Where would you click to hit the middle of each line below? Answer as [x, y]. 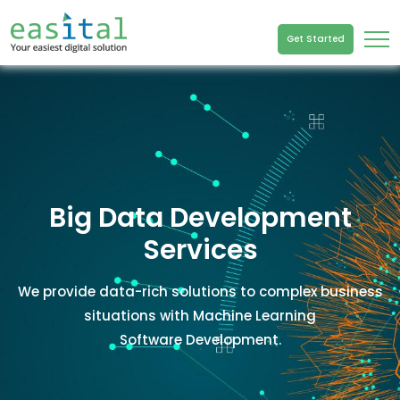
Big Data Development [200, 218]
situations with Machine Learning [200, 316]
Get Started [316, 39]
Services [200, 250]
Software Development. [200, 340]
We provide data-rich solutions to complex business [200, 292]
